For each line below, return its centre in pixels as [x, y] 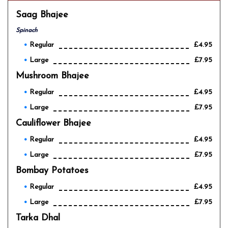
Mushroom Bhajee [52, 76]
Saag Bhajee [42, 15]
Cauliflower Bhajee [53, 123]
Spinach [27, 31]
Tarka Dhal [38, 218]
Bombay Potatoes [52, 171]
